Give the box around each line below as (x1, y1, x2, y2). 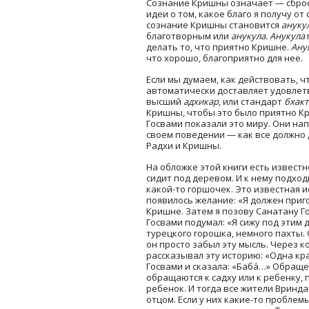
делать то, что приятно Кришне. (146, 40, 291, 53)
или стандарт (223, 94, 284, 108)
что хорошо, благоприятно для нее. (146, 51, 303, 64)
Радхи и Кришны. (146, 139, 221, 152)
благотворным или (146, 29, 231, 42)
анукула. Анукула (231, 29, 305, 42)
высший (146, 94, 183, 108)
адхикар (183, 94, 219, 108)
